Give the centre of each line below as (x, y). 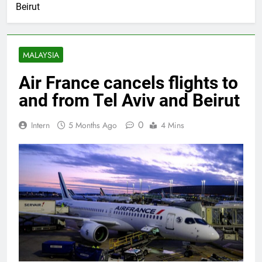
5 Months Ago (93, 125)
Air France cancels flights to (128, 82)
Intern (40, 125)
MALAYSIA (41, 55)
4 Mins (173, 125)
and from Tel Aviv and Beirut (129, 100)
